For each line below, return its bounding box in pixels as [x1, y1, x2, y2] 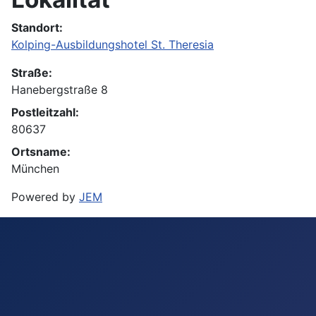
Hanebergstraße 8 [11, 83, 108, 97]
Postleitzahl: [11, 105, 79, 120]
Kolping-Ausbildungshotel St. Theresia [11, 37, 214, 52]
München [11, 162, 59, 176]
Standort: [11, 20, 63, 35]
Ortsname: [11, 145, 71, 159]
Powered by [11, 190, 79, 205]
